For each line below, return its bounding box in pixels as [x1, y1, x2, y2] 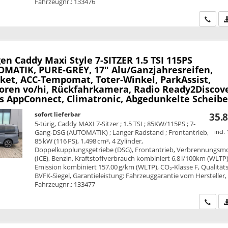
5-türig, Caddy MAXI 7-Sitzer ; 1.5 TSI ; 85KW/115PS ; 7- [35, 119, 196, 129]
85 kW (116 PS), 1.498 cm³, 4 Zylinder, [35, 136, 144, 146]
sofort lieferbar [35, 110, 81, 119]
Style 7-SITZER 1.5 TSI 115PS [69, 54, 192, 67]
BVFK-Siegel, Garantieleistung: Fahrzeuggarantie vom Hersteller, [35, 171, 227, 181]
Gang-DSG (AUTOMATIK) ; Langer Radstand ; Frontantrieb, [35, 128, 209, 137]
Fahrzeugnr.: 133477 [35, 180, 96, 189]
